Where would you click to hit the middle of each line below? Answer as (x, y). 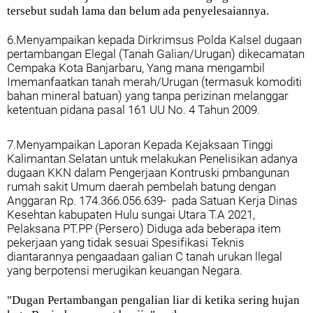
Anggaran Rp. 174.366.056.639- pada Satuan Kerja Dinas (152, 201)
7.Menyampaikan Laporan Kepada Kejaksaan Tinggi (140, 145)
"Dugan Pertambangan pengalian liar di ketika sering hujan (153, 300)
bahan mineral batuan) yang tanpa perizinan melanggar (148, 96)
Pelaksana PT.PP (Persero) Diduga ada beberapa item (144, 228)
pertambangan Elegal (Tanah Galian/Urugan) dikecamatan (156, 54)
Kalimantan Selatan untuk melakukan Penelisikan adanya (152, 159)
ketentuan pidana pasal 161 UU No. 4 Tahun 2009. (133, 110)
